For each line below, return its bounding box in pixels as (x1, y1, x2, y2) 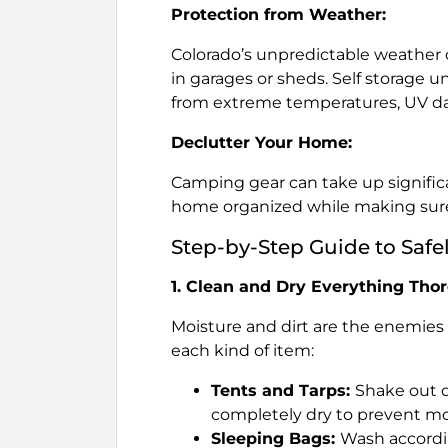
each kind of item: (171, 341, 314, 360)
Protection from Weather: (171, 5, 386, 24)
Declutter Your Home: (171, 133, 352, 152)
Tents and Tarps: (211, 381, 355, 400)
